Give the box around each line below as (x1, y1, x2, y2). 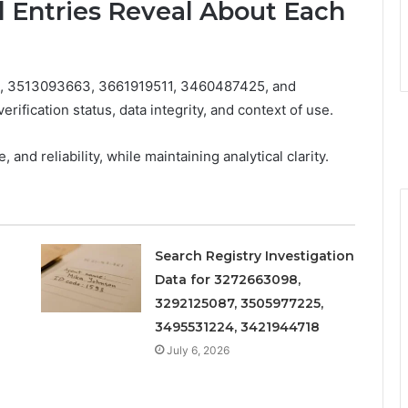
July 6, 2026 (166, 342, 229, 357)
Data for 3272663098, (154, 270, 301, 288)
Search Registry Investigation (154, 247, 354, 264)
